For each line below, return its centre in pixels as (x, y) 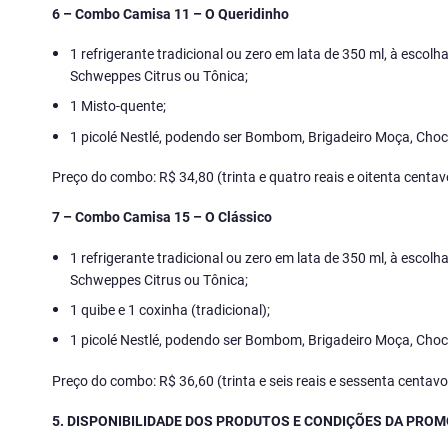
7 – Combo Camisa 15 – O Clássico (162, 217)
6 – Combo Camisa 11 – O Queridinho (170, 13)
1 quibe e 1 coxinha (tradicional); (170, 310)
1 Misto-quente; (118, 106)
